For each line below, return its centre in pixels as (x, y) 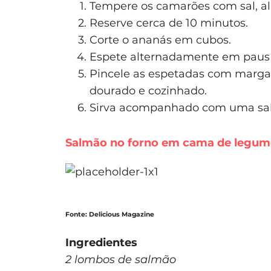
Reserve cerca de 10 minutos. (169, 23)
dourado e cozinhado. (148, 90)
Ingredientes (101, 242)
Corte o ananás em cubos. (160, 40)
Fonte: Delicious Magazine (110, 214)
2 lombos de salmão (121, 259)
